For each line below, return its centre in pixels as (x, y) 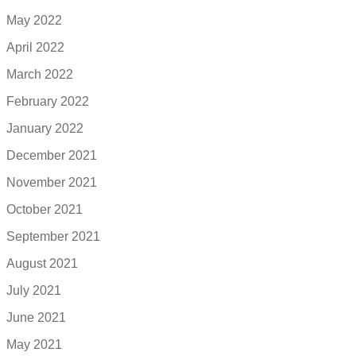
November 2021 (52, 183)
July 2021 (34, 291)
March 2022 (40, 75)
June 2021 (36, 318)
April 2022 (35, 48)
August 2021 (42, 264)
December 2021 (52, 156)
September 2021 (53, 237)
